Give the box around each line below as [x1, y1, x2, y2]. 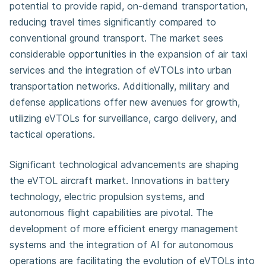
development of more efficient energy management [9, 223, 238, 235]
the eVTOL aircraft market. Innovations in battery [9, 175, 230, 186]
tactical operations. [9, 128, 95, 140]
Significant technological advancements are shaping [9, 159, 239, 170]
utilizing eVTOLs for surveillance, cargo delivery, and [9, 112, 237, 124]
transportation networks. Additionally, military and [9, 80, 230, 92]
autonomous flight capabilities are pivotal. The [9, 207, 213, 218]
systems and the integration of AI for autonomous [9, 239, 233, 251]
